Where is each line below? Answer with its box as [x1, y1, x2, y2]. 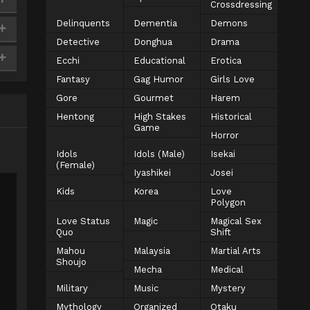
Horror [210, 130, 239, 140]
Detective [56, 37, 100, 47]
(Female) [56, 160, 95, 170]
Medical [210, 264, 244, 275]
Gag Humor [133, 74, 183, 84]
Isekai [210, 149, 236, 159]
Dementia [133, 18, 177, 28]
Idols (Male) [133, 149, 185, 159]
